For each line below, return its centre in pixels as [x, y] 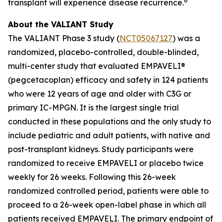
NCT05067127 [146, 38]
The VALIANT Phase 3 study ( [64, 38]
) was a [186, 38]
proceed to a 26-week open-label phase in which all [107, 205]
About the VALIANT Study [61, 24]
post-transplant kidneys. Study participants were [101, 149]
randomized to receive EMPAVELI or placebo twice [106, 163]
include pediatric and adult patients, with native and [109, 135]
